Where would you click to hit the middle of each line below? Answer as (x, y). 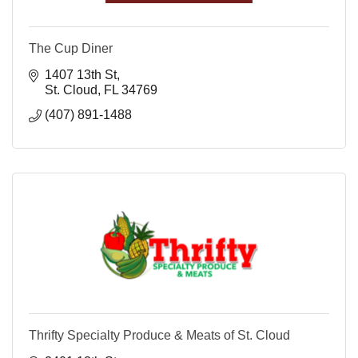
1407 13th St (81, 75)
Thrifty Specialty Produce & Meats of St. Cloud (159, 336)
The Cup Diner (71, 49)
